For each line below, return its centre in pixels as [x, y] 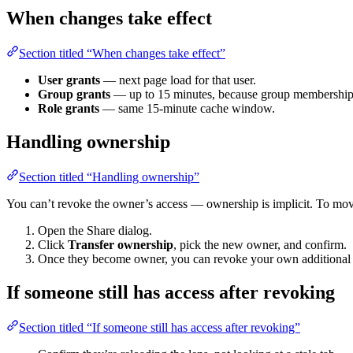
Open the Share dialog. [95, 230]
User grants [69, 80]
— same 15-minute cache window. [187, 109]
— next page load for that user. [178, 80]
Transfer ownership [121, 244]
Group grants [74, 95]
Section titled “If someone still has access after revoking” [160, 327]
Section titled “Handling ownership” [109, 176]
